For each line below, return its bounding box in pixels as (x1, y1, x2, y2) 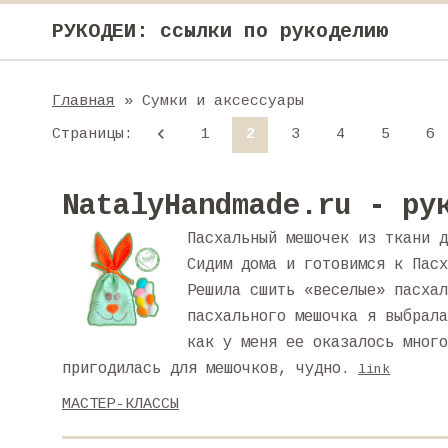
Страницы (52, 126, 124, 143)
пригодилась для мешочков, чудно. (62, 360, 350, 378)
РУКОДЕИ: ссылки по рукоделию (52, 19, 388, 43)
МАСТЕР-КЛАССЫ (62, 396, 179, 413)
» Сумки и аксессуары (115, 93, 304, 110)
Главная (52, 93, 115, 110)
